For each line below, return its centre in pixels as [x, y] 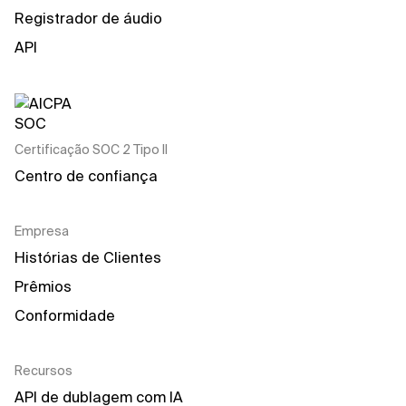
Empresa [42, 231]
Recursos [43, 370]
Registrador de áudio [88, 18]
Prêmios [43, 286]
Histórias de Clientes [88, 257]
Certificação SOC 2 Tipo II [91, 149]
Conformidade [65, 315]
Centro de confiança [86, 175]
